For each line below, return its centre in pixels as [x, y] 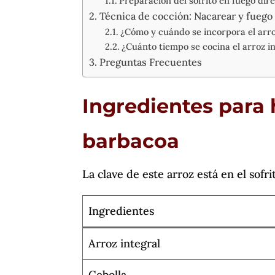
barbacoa [131, 141]
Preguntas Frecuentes [150, 62]
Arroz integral [125, 243]
